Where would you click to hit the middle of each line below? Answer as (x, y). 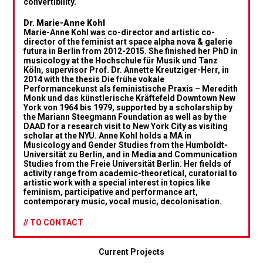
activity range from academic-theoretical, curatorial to (131, 173)
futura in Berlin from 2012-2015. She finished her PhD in (131, 51)
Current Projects (131, 252)
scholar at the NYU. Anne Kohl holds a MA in (108, 135)
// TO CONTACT (54, 222)
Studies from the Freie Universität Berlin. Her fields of (128, 163)
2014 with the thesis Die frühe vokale (94, 79)
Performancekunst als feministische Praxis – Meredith (131, 88)
